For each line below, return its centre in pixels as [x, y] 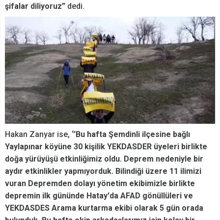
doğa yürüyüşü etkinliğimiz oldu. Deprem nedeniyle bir [104, 159]
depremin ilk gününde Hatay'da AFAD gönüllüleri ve [99, 195]
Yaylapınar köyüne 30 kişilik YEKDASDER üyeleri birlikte [106, 146]
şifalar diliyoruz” [35, 6]
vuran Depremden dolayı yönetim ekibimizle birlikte [100, 183]
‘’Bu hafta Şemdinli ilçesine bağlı [131, 134]
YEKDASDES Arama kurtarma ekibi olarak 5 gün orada [104, 208]
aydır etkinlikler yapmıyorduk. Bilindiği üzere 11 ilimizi [103, 171]
